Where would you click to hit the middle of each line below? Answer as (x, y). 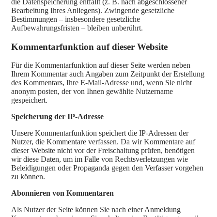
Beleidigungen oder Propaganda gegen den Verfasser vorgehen (107, 168)
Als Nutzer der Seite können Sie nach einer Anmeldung (96, 210)
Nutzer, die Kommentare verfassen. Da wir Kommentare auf (103, 142)
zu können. (28, 177)
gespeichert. (29, 100)
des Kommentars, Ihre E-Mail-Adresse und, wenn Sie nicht (101, 83)
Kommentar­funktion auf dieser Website (89, 46)
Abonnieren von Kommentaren (62, 193)
